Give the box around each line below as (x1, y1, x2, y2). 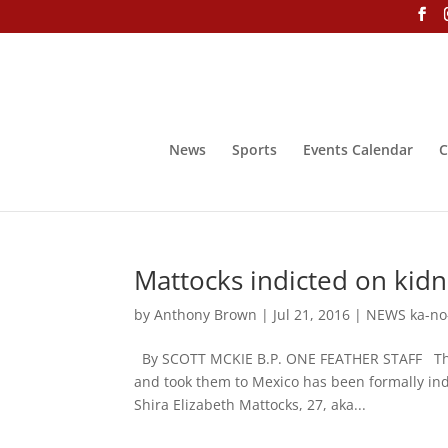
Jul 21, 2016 (273, 305, 351, 324)
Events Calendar (303, 139, 413, 159)
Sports (232, 139, 277, 159)
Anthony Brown (154, 305, 258, 324)
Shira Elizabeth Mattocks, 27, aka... (134, 395, 367, 414)
